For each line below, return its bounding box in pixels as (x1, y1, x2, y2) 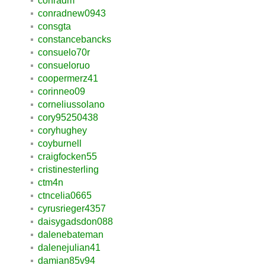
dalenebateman (38, 229, 104, 240)
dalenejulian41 (38, 242, 101, 253)
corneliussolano (38, 99, 105, 109)
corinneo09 (38, 86, 85, 96)
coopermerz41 (38, 73, 98, 83)
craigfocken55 (38, 151, 97, 161)
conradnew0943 (38, 8, 106, 18)
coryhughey (38, 125, 87, 135)
